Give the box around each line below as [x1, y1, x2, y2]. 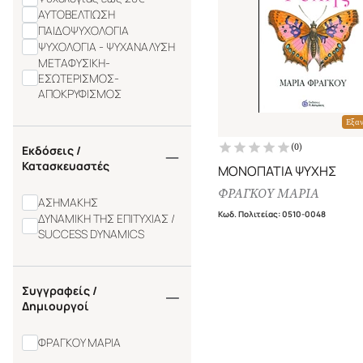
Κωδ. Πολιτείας [218, 207, 278, 220]
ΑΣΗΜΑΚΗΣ [38, 194, 98, 211]
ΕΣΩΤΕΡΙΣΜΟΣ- [38, 70, 119, 86]
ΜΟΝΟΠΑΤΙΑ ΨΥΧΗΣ [218, 161, 336, 180]
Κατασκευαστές [22, 157, 109, 173]
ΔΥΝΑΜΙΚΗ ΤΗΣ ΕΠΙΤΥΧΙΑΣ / [38, 210, 175, 226]
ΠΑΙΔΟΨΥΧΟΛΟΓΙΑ [38, 23, 129, 39]
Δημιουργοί [22, 297, 89, 314]
